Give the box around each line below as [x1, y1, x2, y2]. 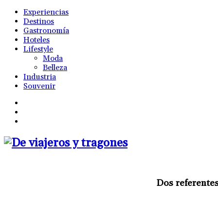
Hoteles [23, 35, 50, 45]
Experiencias [23, 7, 69, 17]
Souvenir [23, 81, 55, 91]
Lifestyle [23, 44, 53, 54]
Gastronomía [23, 26, 69, 36]
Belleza [43, 63, 67, 73]
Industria [23, 72, 56, 82]
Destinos [23, 17, 54, 26]
